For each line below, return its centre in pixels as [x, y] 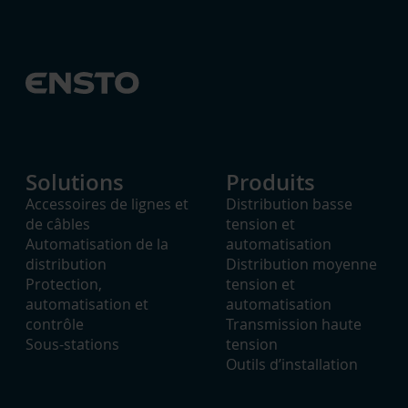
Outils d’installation [292, 364]
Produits [270, 182]
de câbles [58, 224]
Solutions [75, 182]
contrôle [55, 324]
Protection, [64, 284]
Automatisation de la [97, 244]
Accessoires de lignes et [107, 204]
